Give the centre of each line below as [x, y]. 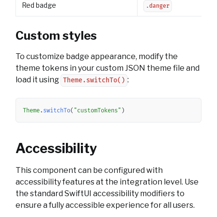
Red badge [39, 5]
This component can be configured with [89, 170]
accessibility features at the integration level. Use [107, 182]
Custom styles [56, 36]
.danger [158, 6]
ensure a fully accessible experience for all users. [105, 205]
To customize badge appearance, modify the [97, 56]
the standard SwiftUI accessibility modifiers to [100, 194]
